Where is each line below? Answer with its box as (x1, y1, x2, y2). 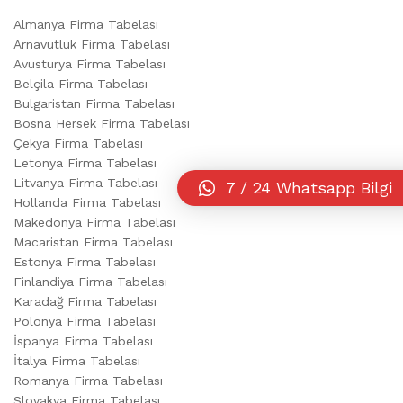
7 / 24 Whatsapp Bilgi (226, 177, 392, 197)
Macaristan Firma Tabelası (13, 234, 173, 249)
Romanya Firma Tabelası (13, 372, 163, 388)
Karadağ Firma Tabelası (13, 293, 157, 309)
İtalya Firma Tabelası (13, 353, 140, 368)
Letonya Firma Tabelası (13, 155, 157, 170)
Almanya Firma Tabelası (13, 16, 158, 31)
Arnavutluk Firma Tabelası (13, 36, 170, 51)
